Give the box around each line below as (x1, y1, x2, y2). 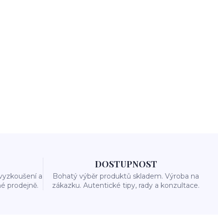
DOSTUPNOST (94, 158, 157, 170)
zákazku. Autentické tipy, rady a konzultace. (52, 181, 200, 190)
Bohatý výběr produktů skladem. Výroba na (53, 172, 200, 181)
